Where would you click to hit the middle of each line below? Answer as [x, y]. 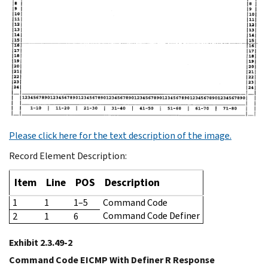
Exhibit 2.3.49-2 [41, 243]
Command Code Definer [151, 216]
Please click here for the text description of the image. [120, 136]
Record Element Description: [68, 156]
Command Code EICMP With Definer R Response [112, 260]
